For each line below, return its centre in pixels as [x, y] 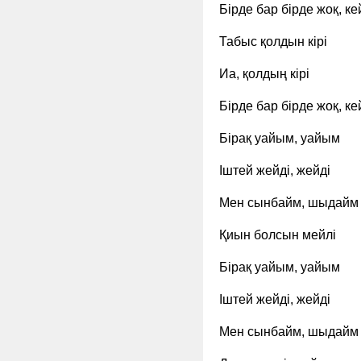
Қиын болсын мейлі [278, 235]
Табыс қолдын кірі [273, 41]
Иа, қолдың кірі [264, 74]
